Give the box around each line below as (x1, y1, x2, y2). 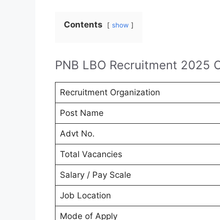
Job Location (59, 191, 111, 201)
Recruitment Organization (59, 87, 160, 98)
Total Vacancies (59, 149, 122, 160)
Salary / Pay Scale (59, 170, 131, 180)
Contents (64, 20, 103, 30)
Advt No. (59, 129, 95, 139)
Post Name (59, 108, 104, 118)
